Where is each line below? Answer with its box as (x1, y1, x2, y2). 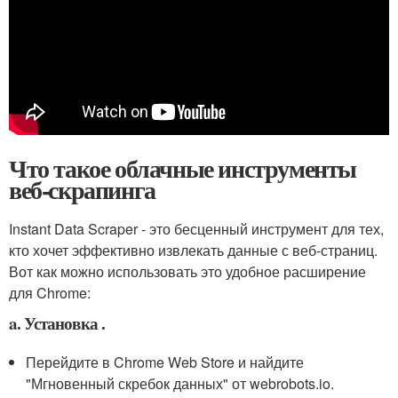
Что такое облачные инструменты (9, 150, 356, 187)
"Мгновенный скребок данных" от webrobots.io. (26, 373, 335, 394)
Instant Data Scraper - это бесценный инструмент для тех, (9, 219, 384, 239)
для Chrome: (9, 283, 91, 303)
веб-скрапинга (9, 171, 155, 208)
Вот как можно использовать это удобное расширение (9, 261, 366, 282)
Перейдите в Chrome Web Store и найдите (26, 352, 305, 372)
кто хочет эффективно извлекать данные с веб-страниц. (9, 240, 378, 260)
